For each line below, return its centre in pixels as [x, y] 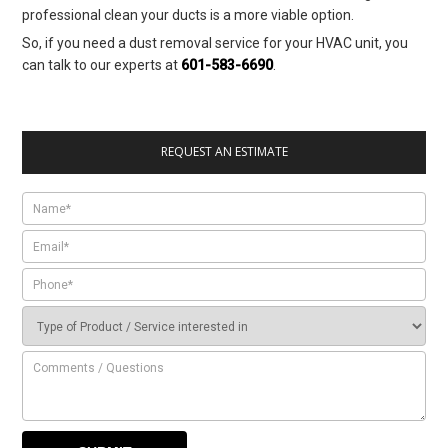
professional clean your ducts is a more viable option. [188, 15]
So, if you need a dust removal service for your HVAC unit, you [215, 43]
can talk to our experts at [102, 65]
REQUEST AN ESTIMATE [224, 152]
